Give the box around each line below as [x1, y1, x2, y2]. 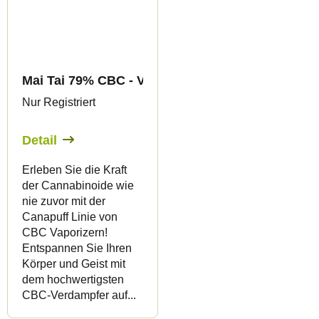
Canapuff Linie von [22, 211, 117, 224]
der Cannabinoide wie [22, 179, 134, 192]
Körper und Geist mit [22, 258, 125, 271]
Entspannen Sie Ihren [22, 242, 132, 255]
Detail [22, 133, 57, 148]
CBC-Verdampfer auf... [22, 289, 136, 302]
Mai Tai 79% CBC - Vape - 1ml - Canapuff [22, 73, 267, 88]
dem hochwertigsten [22, 273, 124, 286]
